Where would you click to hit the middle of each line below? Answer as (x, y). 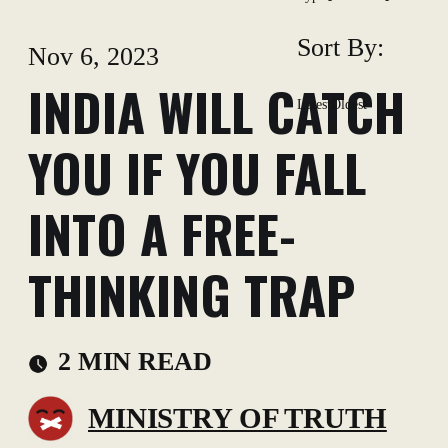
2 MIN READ (135, 361)
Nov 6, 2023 (93, 56)
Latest (313, 105)
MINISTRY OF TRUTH (237, 418)
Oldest (348, 105)
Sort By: (340, 47)
